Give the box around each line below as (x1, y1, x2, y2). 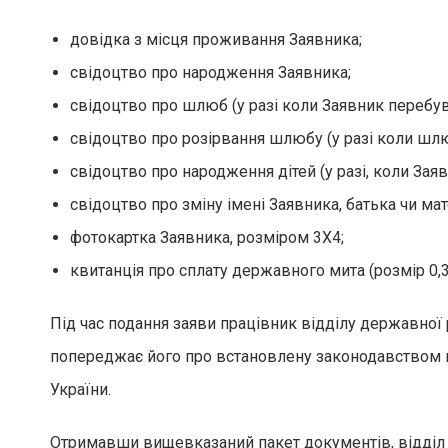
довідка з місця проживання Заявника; (70, 30, 362, 49)
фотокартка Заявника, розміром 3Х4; (70, 228, 344, 247)
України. (50, 380, 111, 399)
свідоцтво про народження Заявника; (70, 63, 351, 82)
